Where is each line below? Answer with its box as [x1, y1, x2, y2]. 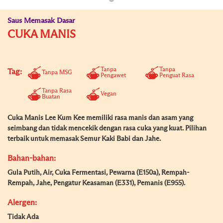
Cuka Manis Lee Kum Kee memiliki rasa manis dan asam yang [7, 114, 193, 121]
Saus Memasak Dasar [7, 17, 75, 24]
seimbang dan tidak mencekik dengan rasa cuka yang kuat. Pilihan [7, 125, 207, 132]
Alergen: [7, 199, 37, 207]
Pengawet [101, 73, 126, 79]
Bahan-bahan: [7, 154, 56, 162]
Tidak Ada [7, 214, 39, 221]
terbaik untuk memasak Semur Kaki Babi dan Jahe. [7, 135, 161, 142]
